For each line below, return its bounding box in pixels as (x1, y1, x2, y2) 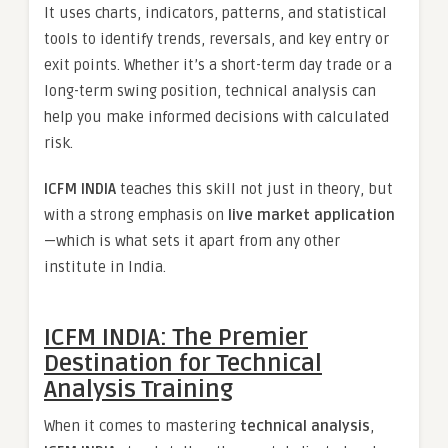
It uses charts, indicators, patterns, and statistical (44, 4, 387, 23)
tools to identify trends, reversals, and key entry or (44, 30, 389, 49)
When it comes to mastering (44, 417, 240, 436)
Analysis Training (44, 375, 233, 405)
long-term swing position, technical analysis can (44, 82, 376, 101)
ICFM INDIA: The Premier (44, 323, 308, 353)
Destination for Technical (44, 349, 322, 379)
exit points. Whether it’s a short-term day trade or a (44, 56, 392, 75)
